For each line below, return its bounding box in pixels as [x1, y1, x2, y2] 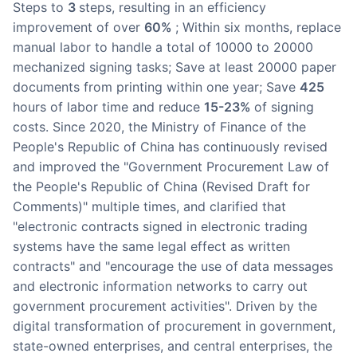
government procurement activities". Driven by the [13, 298, 317, 315]
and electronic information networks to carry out [13, 278, 308, 295]
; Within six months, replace [175, 19, 341, 36]
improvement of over [13, 19, 144, 36]
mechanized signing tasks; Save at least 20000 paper [13, 59, 336, 76]
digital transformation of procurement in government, [13, 318, 335, 335]
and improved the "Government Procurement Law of [13, 159, 329, 175]
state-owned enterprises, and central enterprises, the [13, 338, 332, 355]
